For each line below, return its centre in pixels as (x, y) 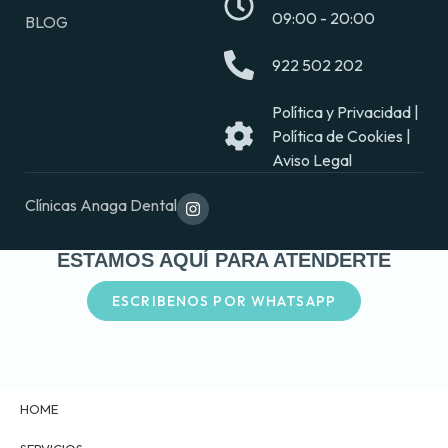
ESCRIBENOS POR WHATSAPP (224, 300)
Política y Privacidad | (345, 111)
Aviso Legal (311, 159)
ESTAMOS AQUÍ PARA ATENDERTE (224, 259)
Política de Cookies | (341, 135)
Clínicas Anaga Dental (101, 204)
